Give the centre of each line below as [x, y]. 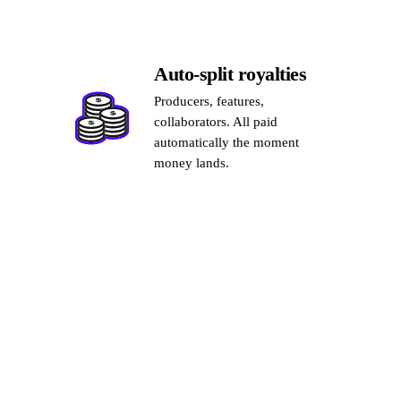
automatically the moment [226, 142]
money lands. [192, 163]
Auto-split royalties [230, 74]
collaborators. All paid [216, 122]
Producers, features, [209, 101]
